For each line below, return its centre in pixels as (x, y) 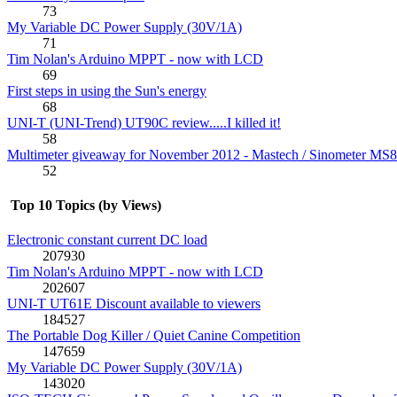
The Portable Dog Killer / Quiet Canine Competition (154, 336)
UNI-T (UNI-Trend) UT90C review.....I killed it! (144, 122)
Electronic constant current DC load (107, 240)
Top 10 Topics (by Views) (84, 205)
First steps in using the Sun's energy (107, 90)
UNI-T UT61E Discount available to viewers (134, 304)
